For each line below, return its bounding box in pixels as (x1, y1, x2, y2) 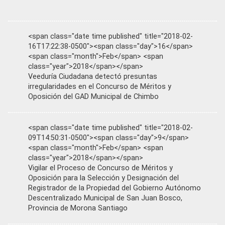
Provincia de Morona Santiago (28, 204, 128, 212)
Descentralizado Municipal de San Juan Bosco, (28, 194, 182, 202)
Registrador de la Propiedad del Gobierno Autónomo (28, 184, 201, 192)
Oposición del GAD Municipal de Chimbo (28, 92, 159, 101)
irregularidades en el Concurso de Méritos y (28, 82, 171, 91)
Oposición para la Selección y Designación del (28, 174, 179, 182)
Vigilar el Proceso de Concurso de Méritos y (28, 164, 173, 172)
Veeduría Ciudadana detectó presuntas (28, 72, 157, 81)
